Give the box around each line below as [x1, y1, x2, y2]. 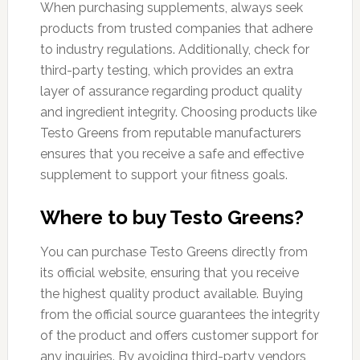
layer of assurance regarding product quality [39, 83, 302, 99]
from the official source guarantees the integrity [39, 306, 320, 322]
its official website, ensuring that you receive [39, 264, 299, 280]
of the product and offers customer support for [39, 327, 318, 343]
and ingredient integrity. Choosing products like [39, 104, 317, 120]
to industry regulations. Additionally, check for [39, 41, 309, 57]
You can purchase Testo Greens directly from [39, 243, 308, 260]
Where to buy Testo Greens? [39, 205, 304, 229]
